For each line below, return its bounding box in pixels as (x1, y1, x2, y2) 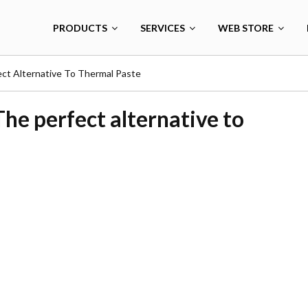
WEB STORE (218, 21, 274, 34)
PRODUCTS (53, 21, 107, 34)
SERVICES (140, 21, 185, 34)
